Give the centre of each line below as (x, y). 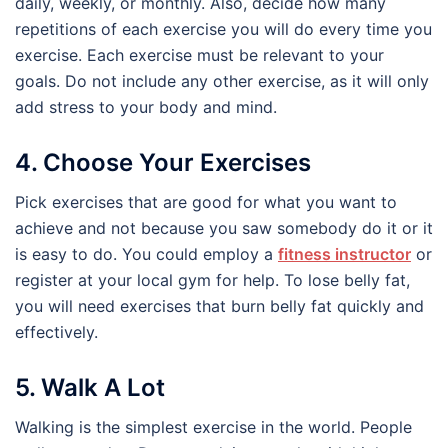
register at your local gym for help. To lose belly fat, (212, 280)
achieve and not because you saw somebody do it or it (224, 228)
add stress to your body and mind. (146, 107)
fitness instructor (344, 254)
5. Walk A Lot (90, 387)
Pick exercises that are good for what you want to (206, 202)
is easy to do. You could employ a (146, 254)
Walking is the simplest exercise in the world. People (213, 426)
